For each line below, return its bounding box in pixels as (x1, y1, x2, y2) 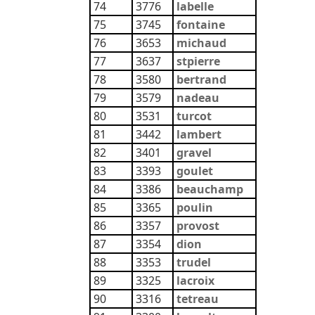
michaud (176, 35, 226, 51)
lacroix (176, 273, 214, 288)
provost (176, 218, 219, 233)
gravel (176, 145, 212, 160)
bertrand (176, 72, 226, 87)
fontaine (176, 17, 225, 32)
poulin (176, 200, 213, 215)
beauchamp (176, 181, 243, 197)
